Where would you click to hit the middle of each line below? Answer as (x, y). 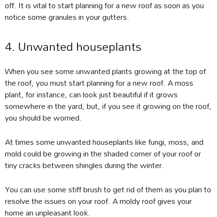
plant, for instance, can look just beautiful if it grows (91, 94)
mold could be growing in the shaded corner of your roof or (103, 154)
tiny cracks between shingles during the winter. (85, 165)
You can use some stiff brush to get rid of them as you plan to (108, 189)
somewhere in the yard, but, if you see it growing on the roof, (108, 106)
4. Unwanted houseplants (73, 47)
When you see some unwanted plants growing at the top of (105, 71)
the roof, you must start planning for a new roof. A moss (99, 83)
